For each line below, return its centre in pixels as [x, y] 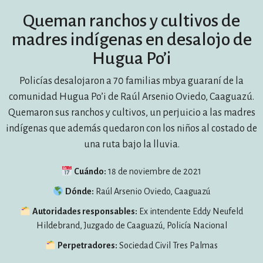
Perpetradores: [88, 245]
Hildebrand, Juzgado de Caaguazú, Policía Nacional [131, 225]
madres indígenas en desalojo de [131, 39]
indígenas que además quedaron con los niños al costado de [131, 129]
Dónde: [80, 191]
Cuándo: [90, 171]
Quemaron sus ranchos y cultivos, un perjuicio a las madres [131, 113]
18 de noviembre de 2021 [154, 171]
